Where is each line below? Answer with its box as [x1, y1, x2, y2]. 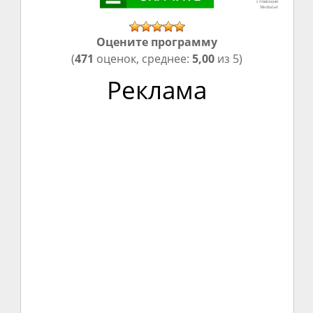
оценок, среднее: [94, 50, 193, 66]
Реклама [107, 73, 208, 106]
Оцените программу [96, 34, 218, 50]
